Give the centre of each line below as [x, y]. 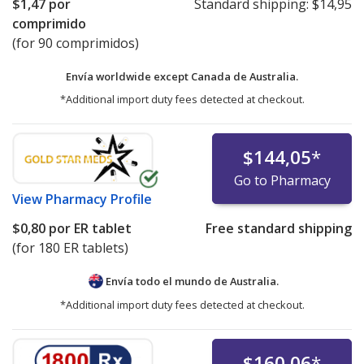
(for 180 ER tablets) [70, 247]
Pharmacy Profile [99, 199]
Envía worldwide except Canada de [158, 76]
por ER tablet [89, 228]
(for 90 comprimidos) [76, 43]
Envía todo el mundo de [167, 281]
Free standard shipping [278, 228]
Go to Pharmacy [282, 180]
